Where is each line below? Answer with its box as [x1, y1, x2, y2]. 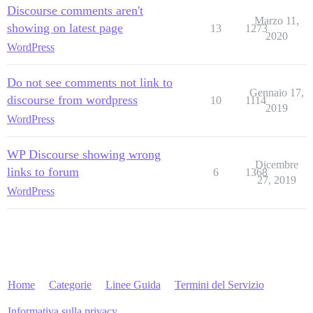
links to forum [7, 164, 79, 179]
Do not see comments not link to [7, 75, 173, 89]
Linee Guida [105, 278, 161, 291]
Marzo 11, [254, 14, 299, 27]
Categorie [48, 278, 92, 291]
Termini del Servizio [174, 278, 264, 291]
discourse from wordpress [7, 92, 138, 107]
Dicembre [254, 158, 298, 170]
